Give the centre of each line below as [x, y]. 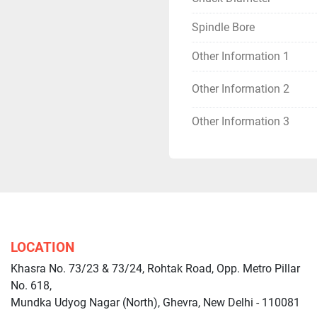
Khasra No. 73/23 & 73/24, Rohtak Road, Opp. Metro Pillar [155, 269]
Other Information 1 [241, 56]
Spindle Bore [223, 27]
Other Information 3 [241, 121]
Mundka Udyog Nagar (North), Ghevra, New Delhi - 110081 [155, 302]
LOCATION [42, 247]
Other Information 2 [241, 89]
